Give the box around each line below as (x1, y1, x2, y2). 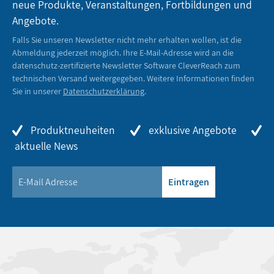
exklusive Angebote (146, 123, 237, 137)
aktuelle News (12, 139, 78, 153)
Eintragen (168, 175, 209, 188)
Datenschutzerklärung (63, 86, 144, 97)
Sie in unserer (12, 86, 63, 97)
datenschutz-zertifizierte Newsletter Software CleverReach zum (12, 60, 240, 71)
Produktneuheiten (28, 123, 116, 137)
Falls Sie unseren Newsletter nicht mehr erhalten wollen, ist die (12, 34, 242, 45)
